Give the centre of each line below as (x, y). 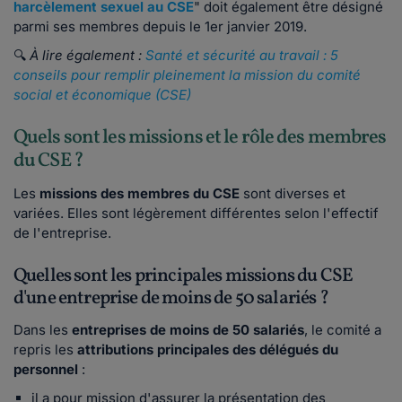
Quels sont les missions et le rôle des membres (200, 138)
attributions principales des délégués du (208, 350)
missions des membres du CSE (138, 194)
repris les (45, 350)
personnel (46, 370)
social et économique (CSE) (102, 95)
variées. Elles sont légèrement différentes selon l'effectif (196, 214)
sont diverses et (293, 194)
